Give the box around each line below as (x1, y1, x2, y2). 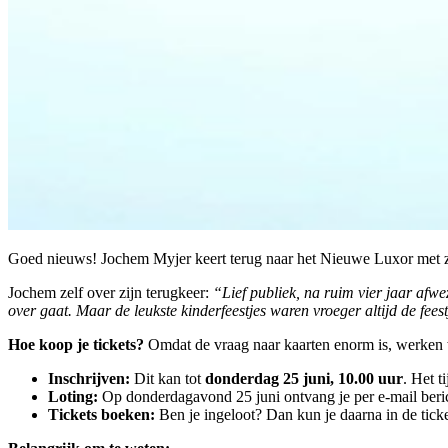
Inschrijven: (48, 369, 130, 387)
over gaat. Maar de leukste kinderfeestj (8, 301, 253, 319)
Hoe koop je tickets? (8, 335, 144, 353)
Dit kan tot (130, 369, 205, 387)
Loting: (48, 387, 98, 405)
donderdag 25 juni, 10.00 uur (205, 369, 403, 387)
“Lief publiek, (213, 283, 304, 301)
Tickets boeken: (48, 405, 155, 423)
